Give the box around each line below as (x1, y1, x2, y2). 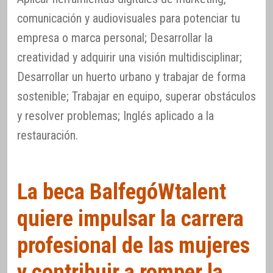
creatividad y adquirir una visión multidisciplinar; (17, 50, 242, 65)
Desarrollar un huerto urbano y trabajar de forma (17, 69, 246, 85)
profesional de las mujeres (17, 232, 250, 258)
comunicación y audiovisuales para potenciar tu (17, 11, 240, 26)
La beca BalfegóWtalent (17, 178, 226, 205)
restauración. (17, 128, 78, 143)
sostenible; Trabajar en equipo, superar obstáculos (17, 89, 256, 104)
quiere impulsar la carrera (17, 205, 244, 232)
